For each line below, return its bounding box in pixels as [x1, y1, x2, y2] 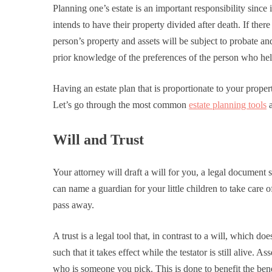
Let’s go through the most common [53, 100, 189, 110]
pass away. [53, 200, 94, 211]
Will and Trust [53, 132, 144, 148]
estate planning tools [189, 100, 267, 110]
